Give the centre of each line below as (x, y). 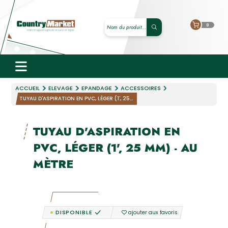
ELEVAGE (61, 88)
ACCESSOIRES (140, 88)
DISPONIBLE (74, 212)
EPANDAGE (96, 88)
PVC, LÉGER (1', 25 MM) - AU (115, 148)
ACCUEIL (28, 88)
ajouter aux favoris (153, 212)
